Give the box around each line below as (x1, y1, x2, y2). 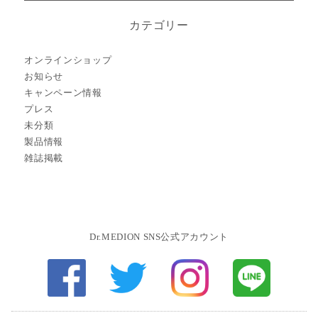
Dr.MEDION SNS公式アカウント (89, 231, 229, 242)
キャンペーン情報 (24, 87, 102, 98)
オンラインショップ (24, 54, 112, 65)
